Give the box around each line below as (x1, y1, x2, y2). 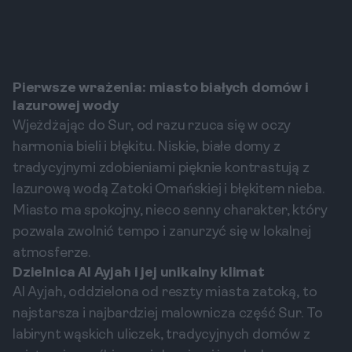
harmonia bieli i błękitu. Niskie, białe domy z (13, 140, 280, 155)
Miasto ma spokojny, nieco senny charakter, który (13, 203, 328, 218)
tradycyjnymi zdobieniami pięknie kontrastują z (13, 161, 310, 176)
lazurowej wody (13, 99, 119, 114)
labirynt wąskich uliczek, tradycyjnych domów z (13, 328, 310, 343)
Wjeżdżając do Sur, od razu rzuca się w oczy (13, 119, 291, 134)
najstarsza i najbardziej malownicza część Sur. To (13, 306, 324, 321)
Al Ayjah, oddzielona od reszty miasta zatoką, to (13, 285, 317, 300)
